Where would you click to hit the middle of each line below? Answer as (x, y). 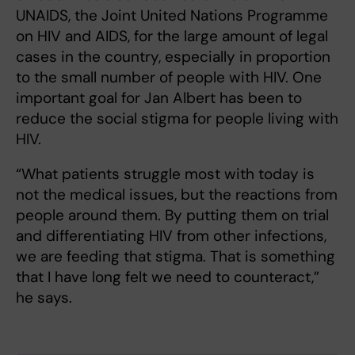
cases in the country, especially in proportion (173, 57)
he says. (44, 298)
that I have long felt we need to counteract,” (168, 277)
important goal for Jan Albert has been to (159, 98)
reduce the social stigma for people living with (177, 119)
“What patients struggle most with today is (165, 174)
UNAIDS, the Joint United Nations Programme (172, 16)
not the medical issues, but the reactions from (177, 195)
